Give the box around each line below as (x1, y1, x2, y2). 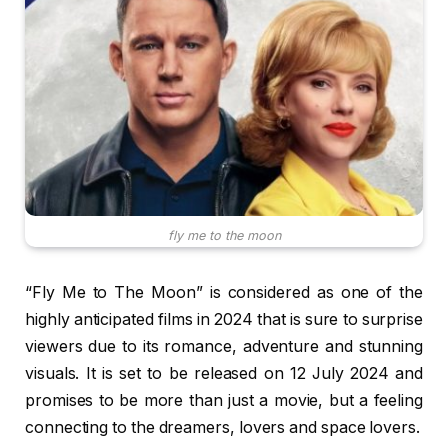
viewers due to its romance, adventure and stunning (25, 337, 423, 357)
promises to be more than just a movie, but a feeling (25, 391, 423, 411)
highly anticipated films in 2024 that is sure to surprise (25, 310, 423, 330)
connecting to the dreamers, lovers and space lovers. (25, 418, 420, 438)
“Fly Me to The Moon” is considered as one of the (25, 283, 423, 303)
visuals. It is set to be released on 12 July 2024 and (25, 364, 423, 384)
